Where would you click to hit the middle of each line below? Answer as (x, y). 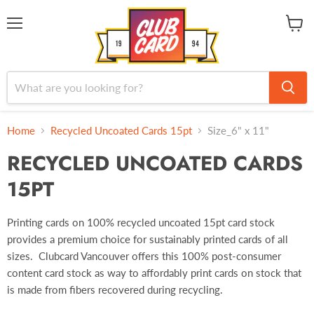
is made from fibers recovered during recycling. (115, 289)
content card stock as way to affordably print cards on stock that (154, 273)
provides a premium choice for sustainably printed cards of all (148, 239)
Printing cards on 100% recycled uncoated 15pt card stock (141, 222)
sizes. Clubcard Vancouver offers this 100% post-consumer (144, 256)
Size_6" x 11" (238, 130)
